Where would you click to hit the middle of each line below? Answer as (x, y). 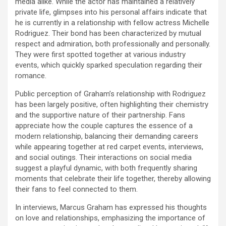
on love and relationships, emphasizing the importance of (110, 218)
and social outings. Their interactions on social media (103, 157)
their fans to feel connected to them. (76, 189)
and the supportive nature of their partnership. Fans (100, 115)
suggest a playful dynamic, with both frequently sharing (106, 168)
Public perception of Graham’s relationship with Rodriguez (110, 94)
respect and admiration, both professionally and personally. (113, 44)
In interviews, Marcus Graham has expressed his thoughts (111, 207)
